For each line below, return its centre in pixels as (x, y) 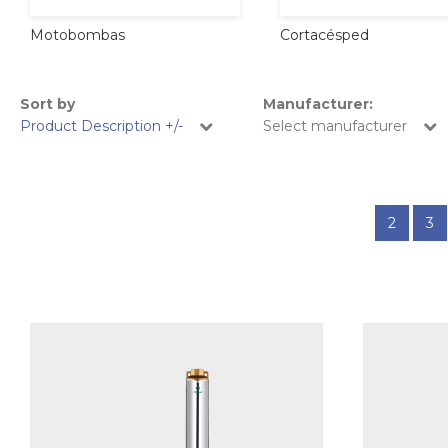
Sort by (47, 103)
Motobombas (77, 34)
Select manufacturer (335, 125)
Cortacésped (325, 34)
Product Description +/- (101, 125)
